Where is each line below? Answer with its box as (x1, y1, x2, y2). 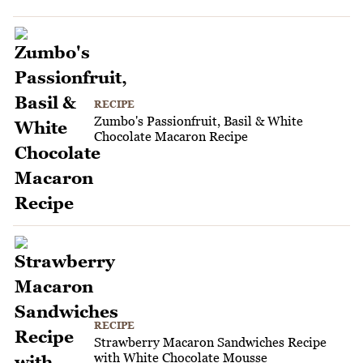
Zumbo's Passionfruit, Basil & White (94, 113, 303, 128)
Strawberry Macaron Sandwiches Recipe (94, 335, 327, 350)
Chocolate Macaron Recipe (94, 128, 248, 143)
